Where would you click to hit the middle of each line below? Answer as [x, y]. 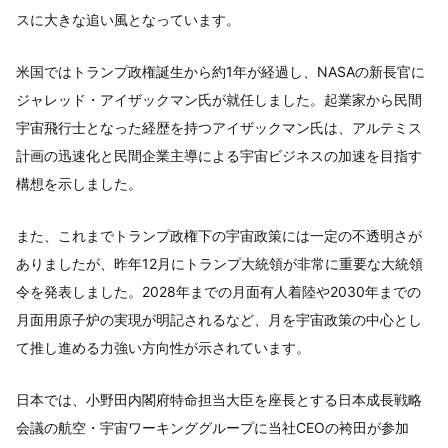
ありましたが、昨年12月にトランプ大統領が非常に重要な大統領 [219, 263]
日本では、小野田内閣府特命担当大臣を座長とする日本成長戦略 [219, 399]
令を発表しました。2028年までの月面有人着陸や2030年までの [218, 291]
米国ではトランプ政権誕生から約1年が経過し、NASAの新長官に [220, 71]
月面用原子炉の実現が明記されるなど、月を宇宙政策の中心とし [219, 319]
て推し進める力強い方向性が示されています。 [163, 347]
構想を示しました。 [79, 183]
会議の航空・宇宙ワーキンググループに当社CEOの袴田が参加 [212, 427]
